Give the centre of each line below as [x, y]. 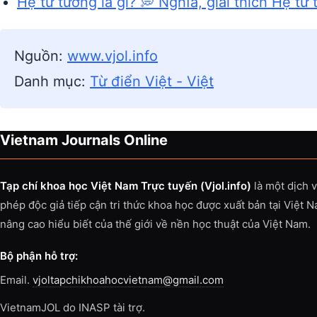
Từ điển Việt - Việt [152, 81]
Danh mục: [52, 81]
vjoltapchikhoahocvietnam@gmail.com [128, 280]
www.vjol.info [113, 56]
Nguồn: [41, 56]
